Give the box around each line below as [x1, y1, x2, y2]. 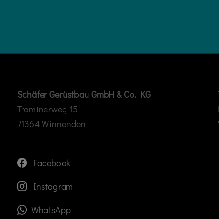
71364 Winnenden [17, 118, 86, 130]
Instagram [29, 180, 73, 193]
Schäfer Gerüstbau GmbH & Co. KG [17, 88, 151, 101]
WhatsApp [29, 204, 71, 216]
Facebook [29, 157, 71, 169]
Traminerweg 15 [17, 103, 78, 115]
